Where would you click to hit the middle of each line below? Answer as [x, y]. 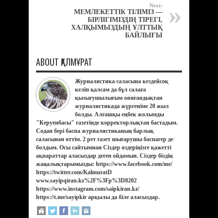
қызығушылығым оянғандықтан [119, 98]
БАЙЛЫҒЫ [144, 35]
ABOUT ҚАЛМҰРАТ [64, 62]
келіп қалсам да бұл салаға [110, 89]
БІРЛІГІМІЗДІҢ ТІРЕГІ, [125, 19]
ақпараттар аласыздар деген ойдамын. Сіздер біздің [104, 155]
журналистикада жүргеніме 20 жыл [122, 106]
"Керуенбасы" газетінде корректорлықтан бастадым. [107, 122]
